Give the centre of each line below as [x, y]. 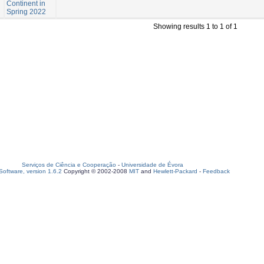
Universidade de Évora [152, 165]
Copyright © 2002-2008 [95, 171]
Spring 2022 [26, 11]
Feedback [216, 171]
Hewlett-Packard [175, 171]
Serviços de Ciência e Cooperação [69, 165]
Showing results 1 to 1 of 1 [195, 26]
